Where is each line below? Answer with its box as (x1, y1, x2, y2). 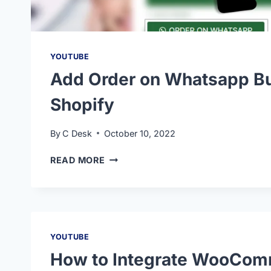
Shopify (50, 94, 114, 116)
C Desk (62, 128, 93, 139)
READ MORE (50, 154, 105, 165)
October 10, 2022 (104, 128, 176, 139)
